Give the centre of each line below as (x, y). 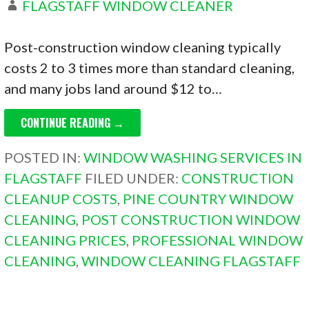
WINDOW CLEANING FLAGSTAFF (191, 261)
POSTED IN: (44, 158)
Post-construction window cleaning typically (143, 47)
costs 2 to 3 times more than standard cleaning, (150, 68)
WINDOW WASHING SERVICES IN (193, 158)
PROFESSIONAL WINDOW (218, 240)
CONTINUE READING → (73, 123)
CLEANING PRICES (66, 240)
